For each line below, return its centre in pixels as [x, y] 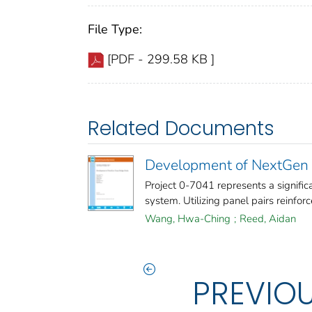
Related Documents [181, 128]
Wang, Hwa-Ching [188, 218]
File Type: [115, 29]
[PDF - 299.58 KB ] [161, 59]
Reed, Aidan [268, 218]
